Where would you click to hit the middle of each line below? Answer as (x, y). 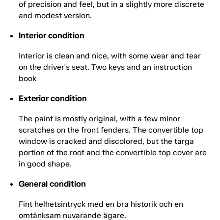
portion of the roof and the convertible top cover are (113, 153)
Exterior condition (53, 98)
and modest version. (55, 16)
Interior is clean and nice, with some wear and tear (110, 56)
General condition (52, 184)
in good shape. (45, 164)
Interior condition (52, 36)
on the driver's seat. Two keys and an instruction (105, 67)
